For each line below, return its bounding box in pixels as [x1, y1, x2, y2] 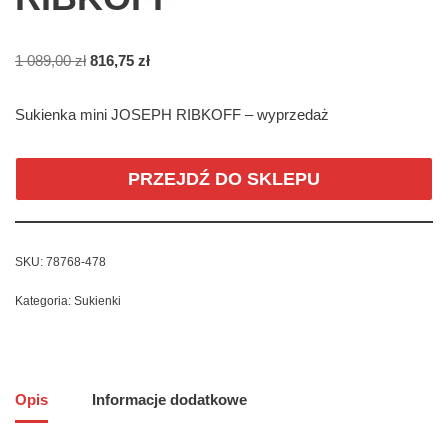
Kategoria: [15, 293, 74, 308]
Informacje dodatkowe [92, 391, 247, 409]
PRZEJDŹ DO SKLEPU [128, 168, 320, 189]
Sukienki [74, 293, 121, 308]
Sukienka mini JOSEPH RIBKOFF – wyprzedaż [15, 105, 329, 123]
